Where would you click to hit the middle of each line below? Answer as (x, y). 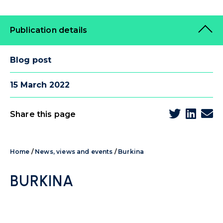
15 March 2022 (40, 85)
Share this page (43, 114)
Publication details (49, 30)
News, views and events (74, 152)
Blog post (31, 60)
